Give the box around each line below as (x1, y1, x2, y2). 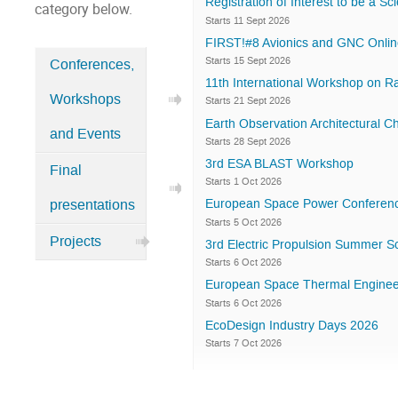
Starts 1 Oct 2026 (205, 175, 282, 189)
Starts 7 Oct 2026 (205, 336, 282, 350)
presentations (49, 196, 135, 215)
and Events (49, 125, 121, 144)
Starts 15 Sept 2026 (205, 53, 291, 68)
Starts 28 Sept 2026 (205, 134, 291, 148)
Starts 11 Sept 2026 (205, 13, 290, 28)
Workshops (49, 91, 121, 109)
